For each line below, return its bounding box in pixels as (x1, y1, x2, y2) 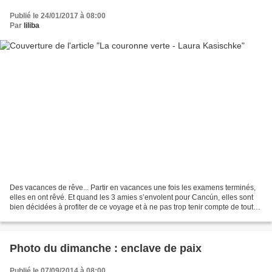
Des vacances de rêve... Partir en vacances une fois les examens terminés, (10, 183, 256, 192)
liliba (24, 21, 39, 30)
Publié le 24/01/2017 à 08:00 (10, 11, 106, 20)
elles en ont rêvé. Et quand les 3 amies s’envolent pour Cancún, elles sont (10, 193, 253, 202)
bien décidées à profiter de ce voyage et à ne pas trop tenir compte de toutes (10, 203, 261, 212)
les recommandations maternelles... (10, 212, 127, 222)
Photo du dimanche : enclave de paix (10, 242, 202, 255)
